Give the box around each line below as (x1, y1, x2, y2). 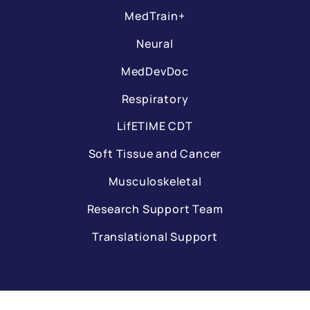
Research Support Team (86, 201, 224, 217)
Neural (136, 35, 174, 51)
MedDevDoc (120, 63, 190, 79)
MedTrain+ (125, 8, 185, 24)
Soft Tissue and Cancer (88, 146, 222, 162)
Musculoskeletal (108, 173, 202, 189)
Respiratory (121, 91, 189, 107)
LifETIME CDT (117, 118, 193, 134)
